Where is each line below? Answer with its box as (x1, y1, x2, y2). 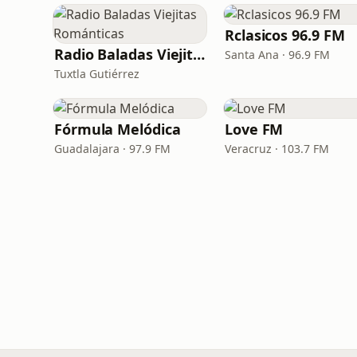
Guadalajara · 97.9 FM (54, 141, 171, 156)
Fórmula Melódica (54, 120, 181, 139)
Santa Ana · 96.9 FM (225, 47, 330, 62)
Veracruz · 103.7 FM (225, 141, 329, 156)
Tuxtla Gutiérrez (54, 66, 139, 81)
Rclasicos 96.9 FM (225, 25, 345, 45)
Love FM (225, 120, 284, 139)
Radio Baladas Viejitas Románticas (193, 45, 206, 64)
